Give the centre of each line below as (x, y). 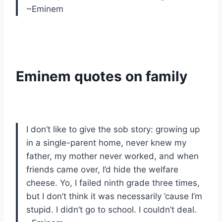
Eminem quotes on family (102, 77)
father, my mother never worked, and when (112, 156)
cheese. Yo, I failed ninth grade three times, (113, 183)
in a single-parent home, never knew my (106, 143)
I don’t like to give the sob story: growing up (113, 130)
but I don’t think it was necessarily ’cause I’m (114, 196)
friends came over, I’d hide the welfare (102, 170)
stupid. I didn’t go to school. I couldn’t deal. (111, 210)
